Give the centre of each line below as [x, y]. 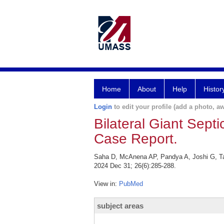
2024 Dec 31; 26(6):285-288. [135, 166]
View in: [106, 184]
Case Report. [136, 139]
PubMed [131, 184]
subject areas [120, 206]
